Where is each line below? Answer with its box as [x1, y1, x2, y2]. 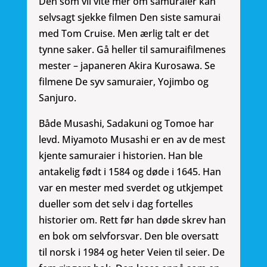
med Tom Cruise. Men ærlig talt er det [38, 27, 209, 41]
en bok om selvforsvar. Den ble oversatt [38, 229, 219, 243]
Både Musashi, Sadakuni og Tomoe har [38, 117, 214, 131]
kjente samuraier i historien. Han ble [38, 149, 203, 163]
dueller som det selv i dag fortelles [38, 197, 193, 211]
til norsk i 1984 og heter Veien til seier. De [38, 246, 225, 259]
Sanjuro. [38, 91, 76, 105]
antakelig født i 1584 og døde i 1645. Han [38, 165, 221, 179]
